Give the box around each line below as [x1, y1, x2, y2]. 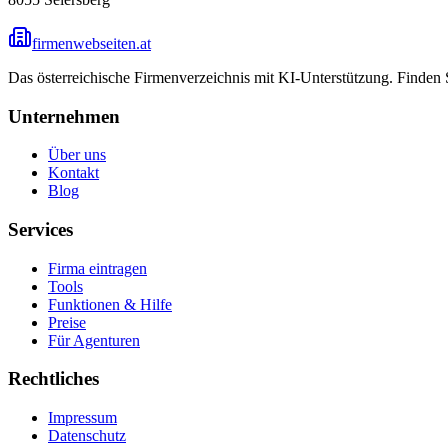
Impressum [48, 409, 117, 427]
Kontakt [48, 164, 99, 182]
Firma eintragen [48, 259, 147, 277]
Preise [48, 313, 86, 331]
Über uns [48, 146, 106, 164]
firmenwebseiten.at [32, 34, 151, 52]
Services [8, 219, 73, 241]
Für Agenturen [48, 331, 140, 349]
